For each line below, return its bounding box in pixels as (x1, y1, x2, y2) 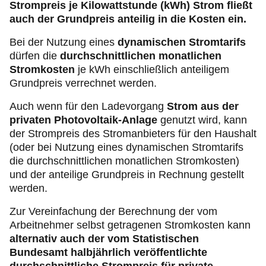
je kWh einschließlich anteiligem (75, 64, 229, 76)
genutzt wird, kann (157, 114, 247, 126)
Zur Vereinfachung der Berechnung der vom (9, 205, 217, 218)
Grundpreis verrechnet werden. (9, 77, 157, 90)
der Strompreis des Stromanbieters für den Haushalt (9, 128, 256, 140)
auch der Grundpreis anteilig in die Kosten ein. (9, 13, 246, 26)
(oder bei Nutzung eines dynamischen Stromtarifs (9, 141, 243, 154)
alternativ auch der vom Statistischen (9, 233, 199, 245)
